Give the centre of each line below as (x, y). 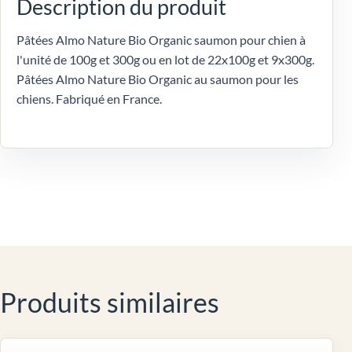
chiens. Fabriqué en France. (89, 98)
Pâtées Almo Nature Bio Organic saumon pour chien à (161, 39)
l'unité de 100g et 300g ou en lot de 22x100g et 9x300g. (165, 59)
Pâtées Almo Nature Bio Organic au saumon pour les (158, 79)
